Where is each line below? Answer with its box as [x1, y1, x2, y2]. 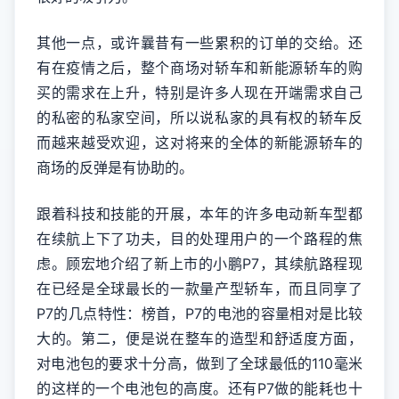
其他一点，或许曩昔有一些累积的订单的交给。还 [37, 34, 362, 52]
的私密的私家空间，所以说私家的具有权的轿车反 [37, 109, 362, 126]
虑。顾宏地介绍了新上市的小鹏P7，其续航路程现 [37, 255, 362, 273]
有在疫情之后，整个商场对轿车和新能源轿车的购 [37, 59, 362, 77]
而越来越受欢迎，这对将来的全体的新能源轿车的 [37, 134, 362, 151]
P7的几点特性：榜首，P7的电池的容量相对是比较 [37, 305, 362, 322]
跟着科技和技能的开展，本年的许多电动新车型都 [37, 205, 362, 223]
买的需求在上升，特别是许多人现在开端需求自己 [37, 84, 362, 102]
